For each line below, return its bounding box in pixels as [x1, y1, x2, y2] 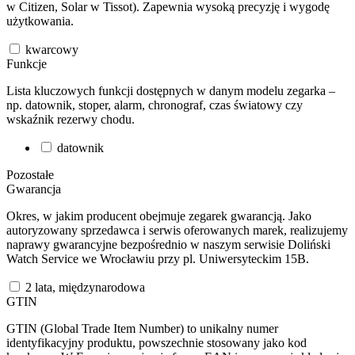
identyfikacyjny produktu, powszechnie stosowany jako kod [6, 335, 307, 349]
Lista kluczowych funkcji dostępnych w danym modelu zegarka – [6, 83, 335, 97]
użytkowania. [6, 13, 74, 28]
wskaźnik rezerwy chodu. [6, 112, 135, 126]
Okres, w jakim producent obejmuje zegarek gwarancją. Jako [6, 208, 311, 223]
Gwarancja [6, 181, 61, 196]
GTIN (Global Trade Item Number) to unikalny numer [6, 321, 278, 335]
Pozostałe [6, 167, 54, 181]
